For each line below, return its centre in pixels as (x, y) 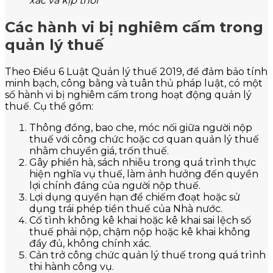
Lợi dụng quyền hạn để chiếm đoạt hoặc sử (135, 197)
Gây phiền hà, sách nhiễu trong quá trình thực (143, 162)
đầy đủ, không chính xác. (90, 243)
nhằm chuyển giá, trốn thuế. (99, 151)
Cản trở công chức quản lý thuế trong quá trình (147, 255)
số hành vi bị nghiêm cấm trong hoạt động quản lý (128, 95)
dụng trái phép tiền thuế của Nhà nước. (126, 209)
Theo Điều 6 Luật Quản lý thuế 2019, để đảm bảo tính (136, 72)
